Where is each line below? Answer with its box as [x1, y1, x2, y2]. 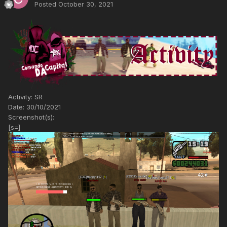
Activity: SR [8, 93, 43, 101]
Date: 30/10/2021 [8, 103, 61, 111]
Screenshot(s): [8, 113, 54, 122]
